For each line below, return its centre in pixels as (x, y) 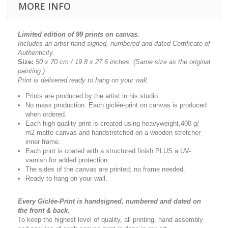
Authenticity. (36, 53)
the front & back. (44, 210)
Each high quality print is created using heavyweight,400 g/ (112, 123)
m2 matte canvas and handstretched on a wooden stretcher (113, 133)
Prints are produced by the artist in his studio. (93, 96)
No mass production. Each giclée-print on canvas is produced (116, 105)
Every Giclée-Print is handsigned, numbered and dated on (109, 201)
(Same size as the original (172, 62)
